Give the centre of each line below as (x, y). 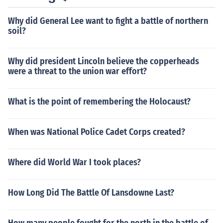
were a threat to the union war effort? (77, 71)
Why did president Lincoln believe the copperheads (104, 61)
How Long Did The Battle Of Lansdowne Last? (91, 193)
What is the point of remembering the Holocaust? (99, 102)
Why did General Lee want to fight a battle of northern (108, 21)
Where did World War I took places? (74, 162)
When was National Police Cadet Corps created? (97, 132)
